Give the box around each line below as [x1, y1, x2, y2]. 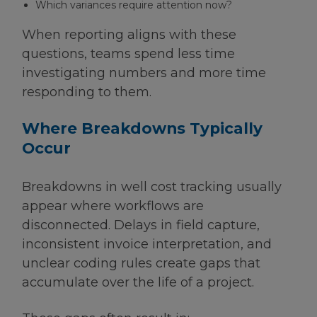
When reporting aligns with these [22, 26, 236, 42]
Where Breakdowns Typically [22, 119, 263, 138]
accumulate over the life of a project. [22, 275, 254, 291]
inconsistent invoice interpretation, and [22, 236, 272, 253]
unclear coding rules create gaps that [22, 255, 260, 272]
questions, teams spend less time [22, 45, 235, 62]
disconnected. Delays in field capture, [22, 217, 260, 234]
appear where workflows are [22, 198, 204, 214]
